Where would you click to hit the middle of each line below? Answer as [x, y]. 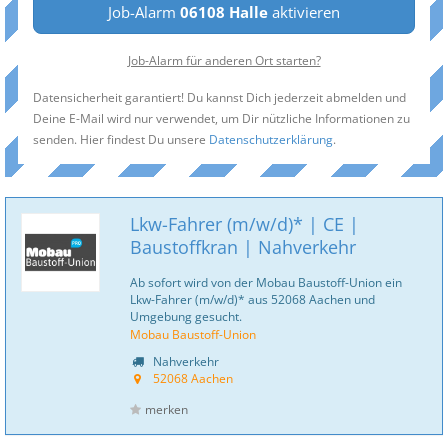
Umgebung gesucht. [186, 316]
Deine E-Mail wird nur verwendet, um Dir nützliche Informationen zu [221, 118]
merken [166, 409]
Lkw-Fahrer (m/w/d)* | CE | [244, 224]
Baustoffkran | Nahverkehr [243, 247]
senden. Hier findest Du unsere [121, 139]
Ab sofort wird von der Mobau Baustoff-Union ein [266, 282]
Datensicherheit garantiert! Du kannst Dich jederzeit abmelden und [219, 97]
